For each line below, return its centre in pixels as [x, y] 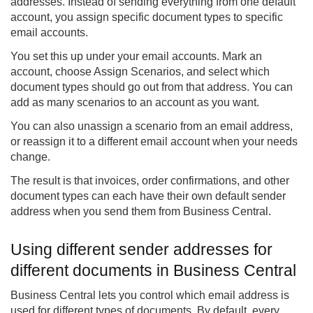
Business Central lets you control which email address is [150, 296]
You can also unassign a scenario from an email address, [152, 126]
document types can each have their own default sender [148, 196]
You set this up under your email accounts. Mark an [136, 57]
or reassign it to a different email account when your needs [154, 142]
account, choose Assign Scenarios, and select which [140, 72]
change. [30, 157]
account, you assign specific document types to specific [147, 17]
